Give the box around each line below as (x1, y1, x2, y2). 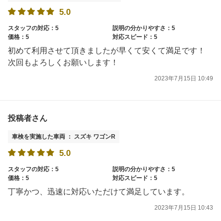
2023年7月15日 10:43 (154, 204, 213, 211)
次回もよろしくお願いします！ (8, 58, 118, 67)
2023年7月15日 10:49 (154, 75, 213, 82)
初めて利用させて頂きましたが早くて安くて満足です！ (8, 46, 205, 55)
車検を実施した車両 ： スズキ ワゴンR (12, 133, 115, 140)
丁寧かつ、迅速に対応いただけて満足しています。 (8, 187, 189, 196)
